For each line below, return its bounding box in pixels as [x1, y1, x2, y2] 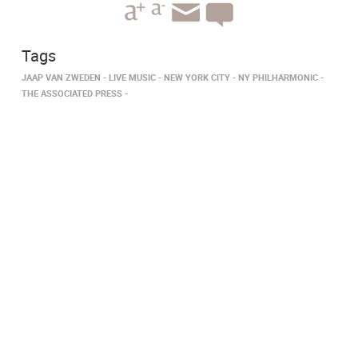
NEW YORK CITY [164, 71, 230, 84]
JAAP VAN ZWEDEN [22, 71, 101, 84]
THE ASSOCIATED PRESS [22, 87, 122, 100]
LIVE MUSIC [109, 71, 156, 84]
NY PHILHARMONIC [238, 71, 318, 84]
